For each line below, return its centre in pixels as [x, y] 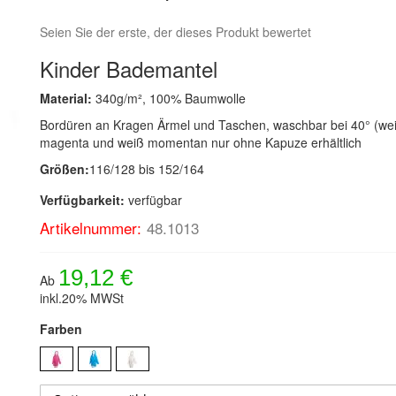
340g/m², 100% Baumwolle [171, 98]
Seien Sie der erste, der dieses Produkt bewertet [176, 32]
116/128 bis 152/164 [147, 169]
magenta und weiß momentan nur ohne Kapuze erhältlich [201, 142]
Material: [68, 98]
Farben [61, 329]
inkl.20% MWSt [82, 298]
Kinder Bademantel [129, 69]
